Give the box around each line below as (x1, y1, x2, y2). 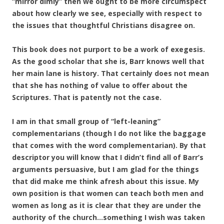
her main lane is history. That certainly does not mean (12, 68, 209, 78)
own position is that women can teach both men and (12, 188, 203, 198)
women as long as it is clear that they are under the (12, 200, 201, 210)
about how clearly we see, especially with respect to (12, 8, 202, 18)
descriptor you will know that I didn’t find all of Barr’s (12, 152, 203, 162)
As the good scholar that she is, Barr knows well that (12, 56, 204, 66)
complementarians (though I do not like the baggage (12, 128, 206, 138)
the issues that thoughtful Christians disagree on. (12, 20, 195, 30)
